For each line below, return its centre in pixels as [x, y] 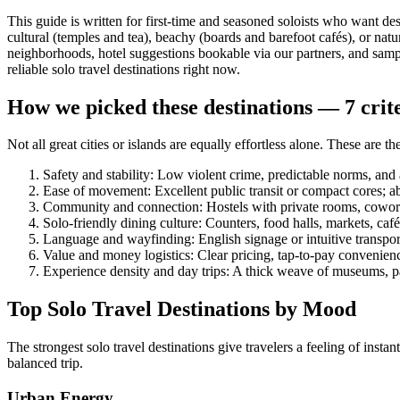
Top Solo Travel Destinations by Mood [182, 309]
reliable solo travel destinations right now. [124, 69]
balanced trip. [45, 363]
